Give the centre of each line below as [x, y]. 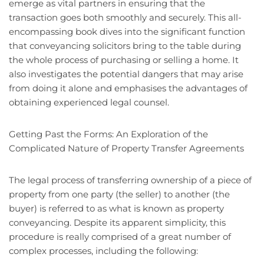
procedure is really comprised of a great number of [120, 237]
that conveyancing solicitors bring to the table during [125, 46]
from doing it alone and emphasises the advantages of [128, 88]
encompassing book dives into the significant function [127, 32]
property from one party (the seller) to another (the [119, 194]
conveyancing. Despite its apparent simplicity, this [117, 223]
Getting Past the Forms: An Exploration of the [108, 134]
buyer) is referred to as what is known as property [116, 209]
